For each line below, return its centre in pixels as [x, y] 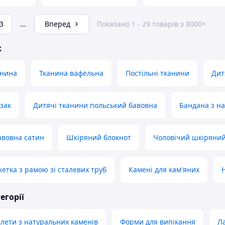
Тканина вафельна [71, 73]
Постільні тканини [157, 73]
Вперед [58, 24]
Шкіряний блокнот [99, 138]
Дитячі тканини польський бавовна [95, 105]
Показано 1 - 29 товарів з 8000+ [151, 24]
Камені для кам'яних [164, 170]
